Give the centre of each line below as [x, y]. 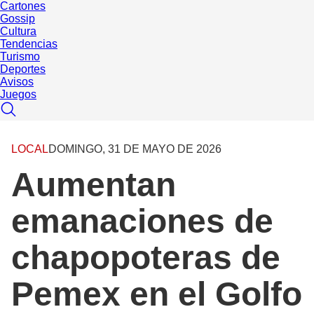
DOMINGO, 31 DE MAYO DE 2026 [135, 149]
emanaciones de [142, 221]
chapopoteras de [146, 258]
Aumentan [94, 185]
